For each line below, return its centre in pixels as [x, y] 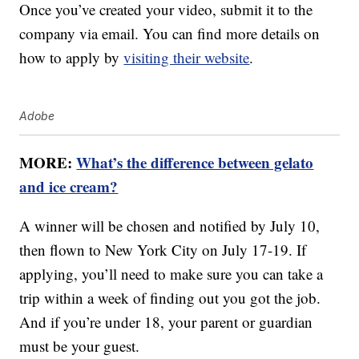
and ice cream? [69, 187]
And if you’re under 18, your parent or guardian [166, 322]
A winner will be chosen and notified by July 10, [170, 226]
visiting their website [187, 58]
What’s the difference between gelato [195, 163]
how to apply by [72, 58]
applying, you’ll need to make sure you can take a [171, 274]
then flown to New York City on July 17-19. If [163, 250]
